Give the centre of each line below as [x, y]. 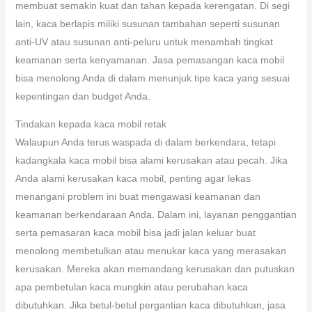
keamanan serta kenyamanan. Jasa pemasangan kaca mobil [149, 60]
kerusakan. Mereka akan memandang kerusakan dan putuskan [155, 268]
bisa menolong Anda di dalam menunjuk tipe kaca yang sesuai [152, 78]
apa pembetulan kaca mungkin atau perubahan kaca [131, 287]
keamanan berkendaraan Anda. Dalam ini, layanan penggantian [156, 214]
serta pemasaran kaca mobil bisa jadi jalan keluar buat [135, 232]
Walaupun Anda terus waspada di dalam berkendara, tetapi [145, 142]
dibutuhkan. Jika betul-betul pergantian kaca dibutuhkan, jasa [150, 305]
